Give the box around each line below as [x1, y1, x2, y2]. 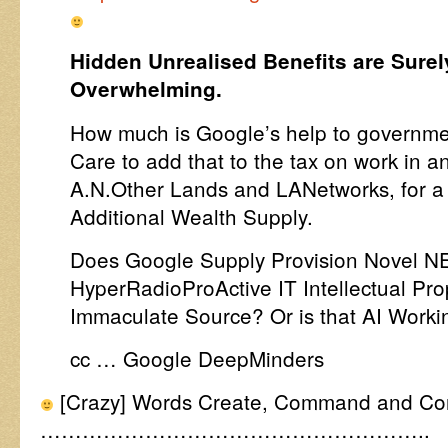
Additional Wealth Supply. [70, 201, 313, 231]
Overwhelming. [70, 74, 222, 103]
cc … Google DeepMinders [70, 343, 324, 373]
